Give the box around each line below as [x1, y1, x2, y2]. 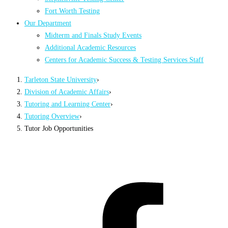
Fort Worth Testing [45, 7, 100, 15]
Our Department [24, 19, 71, 27]
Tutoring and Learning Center [24, 99, 110, 108]
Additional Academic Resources [45, 43, 136, 52]
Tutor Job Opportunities [24, 124, 93, 132]
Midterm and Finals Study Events [45, 31, 141, 40]
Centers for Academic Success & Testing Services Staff [45, 55, 204, 64]
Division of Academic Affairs [24, 87, 109, 96]
